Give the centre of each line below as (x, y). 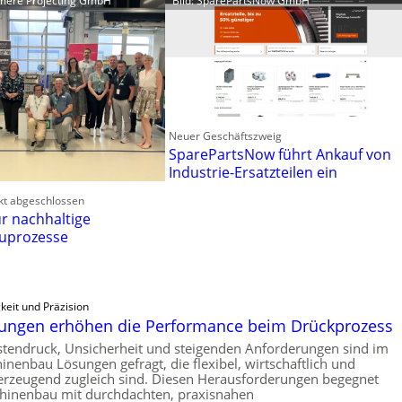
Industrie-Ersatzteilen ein (253, 172)
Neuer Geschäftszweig (226, 135)
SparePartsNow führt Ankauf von (280, 154)
